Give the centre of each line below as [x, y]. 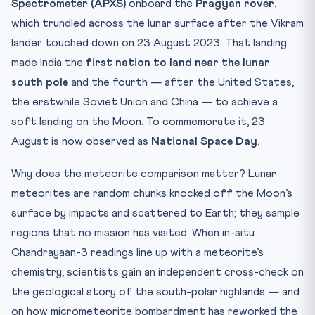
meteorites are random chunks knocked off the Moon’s [152, 193]
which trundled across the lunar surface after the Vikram [157, 23]
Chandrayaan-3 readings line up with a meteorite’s [137, 252]
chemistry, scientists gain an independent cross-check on [157, 272]
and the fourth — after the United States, [181, 82]
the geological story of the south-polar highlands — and [155, 292]
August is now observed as [81, 141]
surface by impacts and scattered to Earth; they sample [155, 213]
